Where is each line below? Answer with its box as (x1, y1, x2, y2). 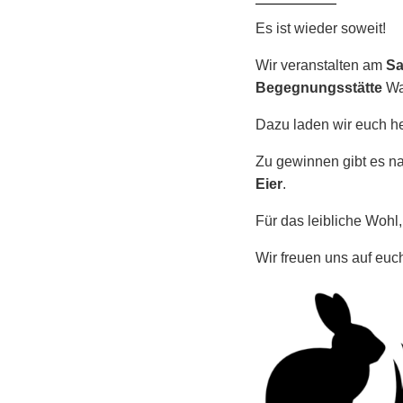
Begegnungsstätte (255, 80, 382, 95)
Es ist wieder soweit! (255, 21, 386, 36)
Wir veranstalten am (255, 58, 386, 73)
